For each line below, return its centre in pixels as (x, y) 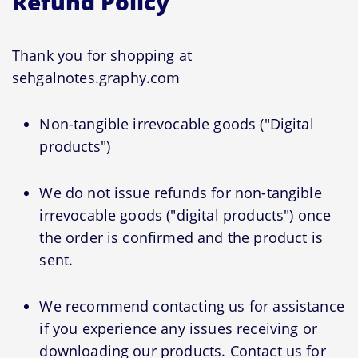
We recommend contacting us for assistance (192, 306)
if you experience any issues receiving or (178, 328)
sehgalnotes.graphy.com (96, 77)
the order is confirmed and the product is (181, 237)
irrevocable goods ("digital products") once (185, 215)
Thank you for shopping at (102, 55)
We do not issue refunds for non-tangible (181, 192)
